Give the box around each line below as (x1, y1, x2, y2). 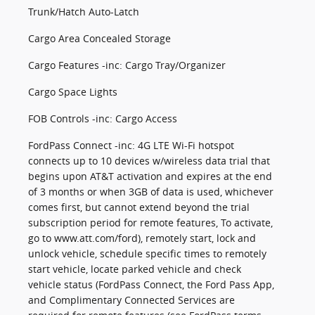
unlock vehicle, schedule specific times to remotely (28, 247, 266, 261)
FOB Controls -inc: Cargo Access (28, 112, 177, 126)
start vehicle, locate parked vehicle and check (28, 262, 241, 276)
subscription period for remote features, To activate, (28, 216, 273, 230)
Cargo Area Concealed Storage (28, 32, 171, 46)
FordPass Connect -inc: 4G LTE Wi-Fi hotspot (28, 139, 234, 153)
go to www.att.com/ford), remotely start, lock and (28, 231, 256, 245)
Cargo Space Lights (28, 85, 117, 99)
